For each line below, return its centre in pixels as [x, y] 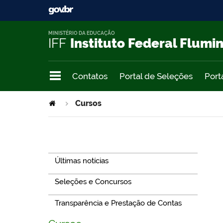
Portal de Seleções [156, 76]
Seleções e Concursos [93, 182]
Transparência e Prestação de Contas [118, 203]
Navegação [74, 142]
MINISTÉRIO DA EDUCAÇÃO [82, 33]
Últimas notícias [81, 161]
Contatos [90, 76]
